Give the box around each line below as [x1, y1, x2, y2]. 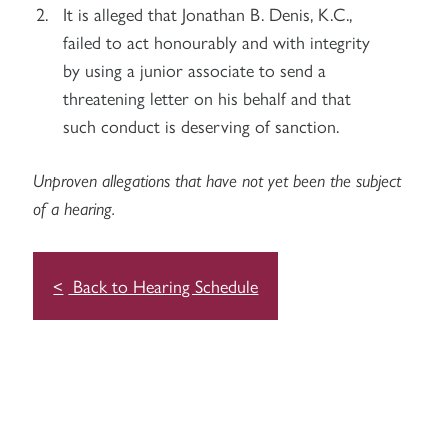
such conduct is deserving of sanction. [63, 113, 340, 138]
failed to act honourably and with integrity [63, 29, 371, 54]
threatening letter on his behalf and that [63, 85, 352, 110]
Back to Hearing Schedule [68, 273, 259, 298]
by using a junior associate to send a [63, 57, 327, 82]
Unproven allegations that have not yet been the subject [33, 167, 402, 192]
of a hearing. [33, 195, 116, 220]
